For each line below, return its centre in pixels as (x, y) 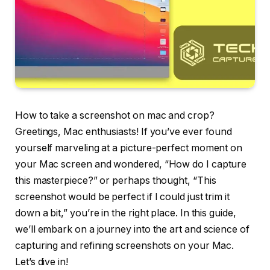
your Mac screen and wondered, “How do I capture (131, 165)
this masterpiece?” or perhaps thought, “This (116, 181)
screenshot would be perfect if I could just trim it (122, 197)
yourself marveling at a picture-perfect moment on (129, 148)
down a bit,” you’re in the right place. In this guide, (126, 213)
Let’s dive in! (42, 262)
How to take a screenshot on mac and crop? (115, 116)
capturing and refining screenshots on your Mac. (125, 246)
